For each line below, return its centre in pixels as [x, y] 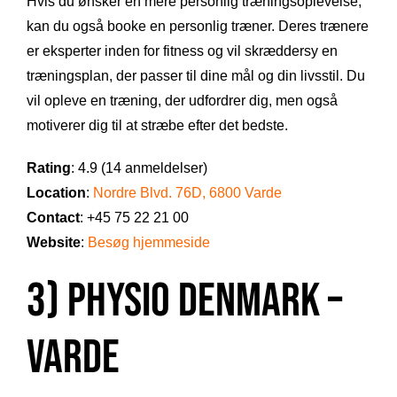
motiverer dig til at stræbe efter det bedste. [157, 126]
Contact [53, 218]
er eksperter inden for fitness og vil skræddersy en [182, 51]
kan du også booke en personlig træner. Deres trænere [198, 27]
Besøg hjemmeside [149, 243]
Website [54, 243]
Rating [49, 168]
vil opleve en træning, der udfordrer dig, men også [182, 101]
